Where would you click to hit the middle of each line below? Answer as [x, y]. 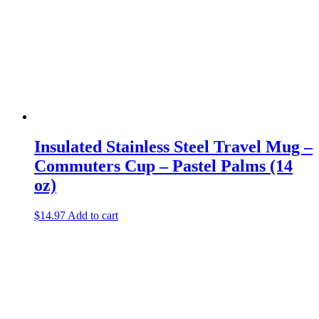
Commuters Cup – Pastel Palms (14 [163, 166]
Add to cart [93, 215]
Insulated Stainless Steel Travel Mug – [173, 146]
